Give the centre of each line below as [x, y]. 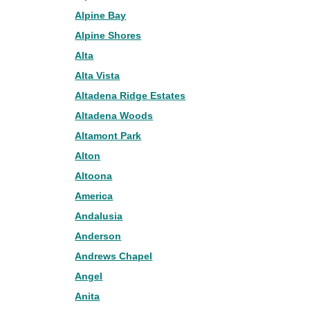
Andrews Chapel [114, 256]
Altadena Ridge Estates [130, 95]
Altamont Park [108, 136]
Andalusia [99, 216]
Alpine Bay [101, 15]
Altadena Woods [114, 116]
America [94, 196]
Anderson [98, 236]
